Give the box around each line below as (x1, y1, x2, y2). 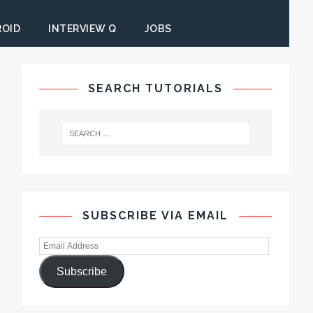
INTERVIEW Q (48, 23, 117, 34)
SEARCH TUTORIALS (88, 82, 224, 95)
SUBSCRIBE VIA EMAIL (82, 209, 229, 223)
